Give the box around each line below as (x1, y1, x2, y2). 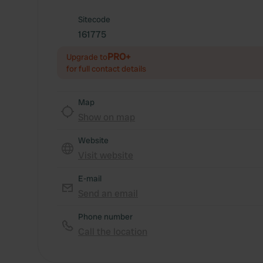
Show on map (78, 111, 135, 123)
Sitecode (78, 14, 110, 25)
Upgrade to (66, 52, 107, 62)
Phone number (78, 211, 133, 222)
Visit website (78, 149, 133, 161)
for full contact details (66, 63, 146, 74)
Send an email (78, 187, 138, 200)
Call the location (78, 225, 147, 238)
